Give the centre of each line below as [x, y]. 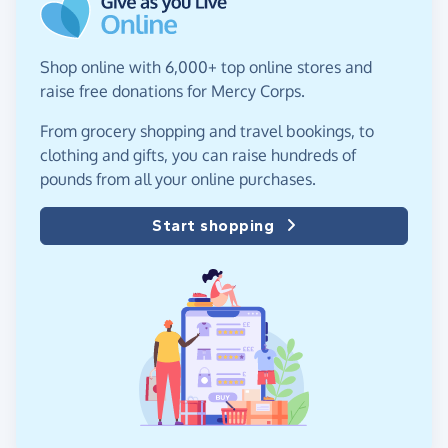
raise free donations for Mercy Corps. [172, 90]
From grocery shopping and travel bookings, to [207, 130]
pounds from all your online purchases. [178, 178]
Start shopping [213, 225]
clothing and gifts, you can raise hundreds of [198, 154]
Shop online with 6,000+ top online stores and [206, 66]
